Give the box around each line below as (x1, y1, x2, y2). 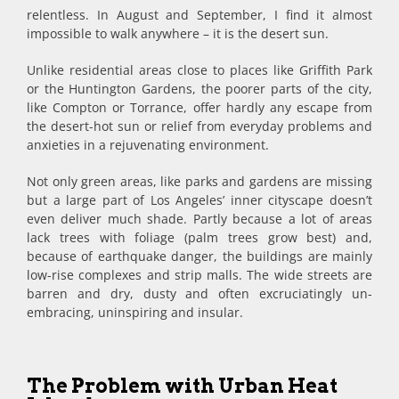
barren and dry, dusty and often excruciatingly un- (27, 285, 372, 303)
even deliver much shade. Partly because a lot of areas (27, 210, 372, 228)
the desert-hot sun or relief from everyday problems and (27, 118, 372, 135)
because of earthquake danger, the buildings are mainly (27, 248, 372, 265)
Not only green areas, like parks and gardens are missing (27, 173, 372, 191)
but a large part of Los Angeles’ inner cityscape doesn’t (27, 191, 372, 209)
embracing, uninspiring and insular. (27, 304, 243, 322)
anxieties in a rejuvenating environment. (27, 136, 269, 154)
